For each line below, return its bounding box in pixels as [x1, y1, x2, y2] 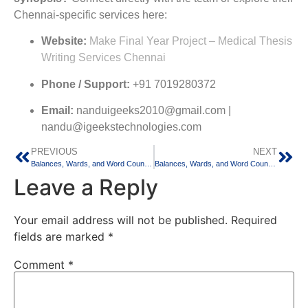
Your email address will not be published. [14, 213, 228, 228]
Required [231, 213, 277, 228]
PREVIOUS [31, 146, 78, 157]
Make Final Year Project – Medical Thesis [89, 35, 292, 47]
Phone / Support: [41, 78, 130, 90]
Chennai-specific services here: [14, 8, 167, 21]
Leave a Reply [14, 174, 158, 201]
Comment [14, 257, 68, 272]
